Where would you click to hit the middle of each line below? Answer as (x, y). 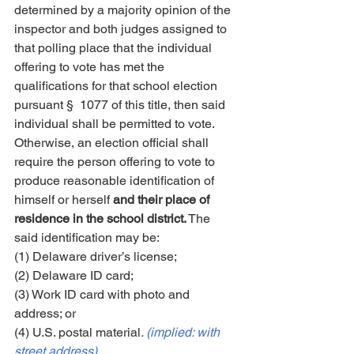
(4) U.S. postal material (77, 332)
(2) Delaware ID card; (74, 275)
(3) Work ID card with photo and (104, 294)
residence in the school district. (100, 218)
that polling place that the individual (115, 48)
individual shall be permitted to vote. (116, 124)
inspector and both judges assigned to (122, 29)
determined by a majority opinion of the (124, 10)
